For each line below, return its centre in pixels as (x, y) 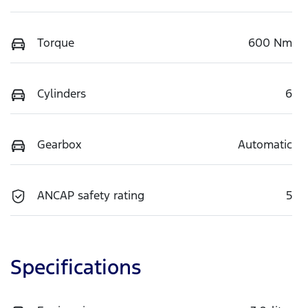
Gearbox (59, 144)
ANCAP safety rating (91, 195)
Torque (56, 42)
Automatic (265, 144)
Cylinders (62, 93)
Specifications (76, 267)
